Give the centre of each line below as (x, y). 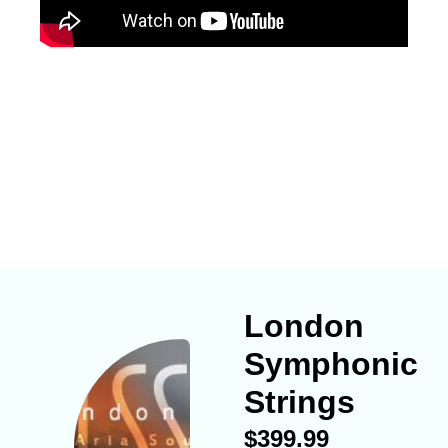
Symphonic (331, 364)
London (304, 326)
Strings (299, 402)
